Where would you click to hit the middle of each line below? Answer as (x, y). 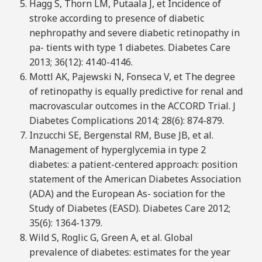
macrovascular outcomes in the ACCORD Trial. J (132, 106)
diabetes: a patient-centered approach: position (133, 165)
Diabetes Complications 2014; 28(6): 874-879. (126, 121)
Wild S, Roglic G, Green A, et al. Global (111, 238)
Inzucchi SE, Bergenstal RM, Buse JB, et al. (121, 135)
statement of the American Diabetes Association (135, 179)
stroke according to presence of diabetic (116, 18)
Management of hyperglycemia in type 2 (117, 150)
